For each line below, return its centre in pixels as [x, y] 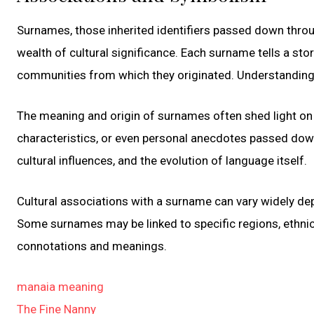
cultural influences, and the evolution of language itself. [162, 160]
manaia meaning [60, 286]
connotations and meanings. [92, 246]
